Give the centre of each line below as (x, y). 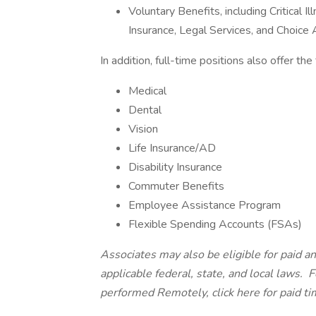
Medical (147, 91)
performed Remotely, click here (181, 293)
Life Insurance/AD (172, 148)
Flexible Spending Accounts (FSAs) (215, 224)
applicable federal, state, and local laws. (203, 274)
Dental (145, 110)
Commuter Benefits (176, 186)
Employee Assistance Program (205, 205)
